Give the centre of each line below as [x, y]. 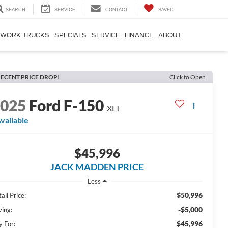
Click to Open [188, 77]
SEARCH [16, 10]
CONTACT [117, 10]
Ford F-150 [67, 106]
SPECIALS [70, 35]
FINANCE [139, 35]
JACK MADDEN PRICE [97, 167]
